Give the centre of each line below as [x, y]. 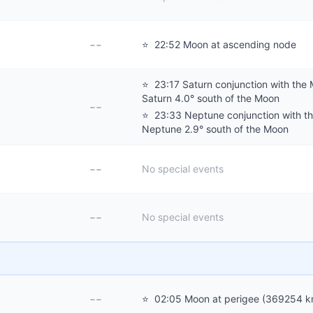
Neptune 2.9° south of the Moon [215, 129]
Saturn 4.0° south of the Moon [211, 98]
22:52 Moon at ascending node [224, 44]
